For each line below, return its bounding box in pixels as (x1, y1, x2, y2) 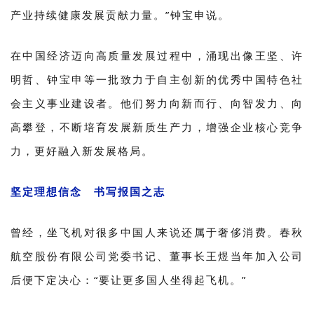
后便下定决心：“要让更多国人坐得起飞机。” (11, 272, 247, 287)
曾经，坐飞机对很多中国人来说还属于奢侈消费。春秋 (11, 224, 303, 239)
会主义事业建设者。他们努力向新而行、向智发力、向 (11, 95, 303, 110)
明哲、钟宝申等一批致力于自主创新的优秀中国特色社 (11, 71, 303, 86)
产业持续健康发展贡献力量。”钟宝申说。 (11, 7, 230, 22)
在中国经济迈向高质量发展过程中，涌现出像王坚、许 (11, 48, 303, 62)
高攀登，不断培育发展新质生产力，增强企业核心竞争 (11, 119, 303, 134)
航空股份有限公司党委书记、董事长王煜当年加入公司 (11, 248, 303, 263)
